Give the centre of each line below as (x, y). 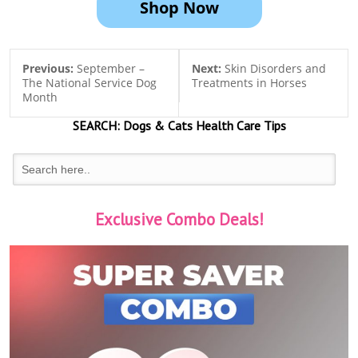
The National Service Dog (89, 83)
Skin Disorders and (275, 69)
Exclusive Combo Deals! (179, 220)
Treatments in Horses (249, 83)
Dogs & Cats (156, 126)
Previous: (50, 69)
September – (111, 69)
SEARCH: (96, 126)
